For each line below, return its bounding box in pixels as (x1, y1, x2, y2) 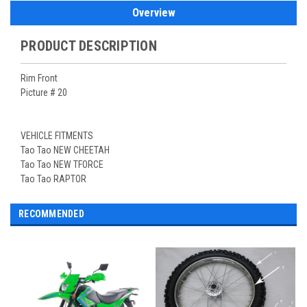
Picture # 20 (21, 87, 67, 99)
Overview (132, 6, 175, 20)
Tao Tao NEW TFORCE (21, 159, 103, 171)
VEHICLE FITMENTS (21, 130, 93, 142)
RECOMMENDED (19, 208, 84, 220)
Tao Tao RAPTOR (21, 173, 86, 185)
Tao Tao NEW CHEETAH (21, 145, 110, 156)
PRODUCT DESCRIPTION (21, 38, 157, 55)
